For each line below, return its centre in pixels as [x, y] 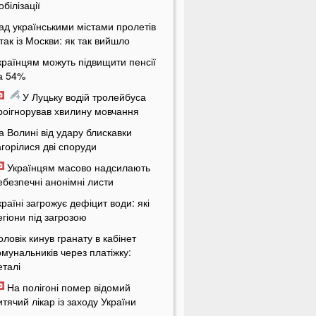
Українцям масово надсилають [79, 168]
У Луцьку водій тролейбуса [85, 97]
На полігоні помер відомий [69, 287]
